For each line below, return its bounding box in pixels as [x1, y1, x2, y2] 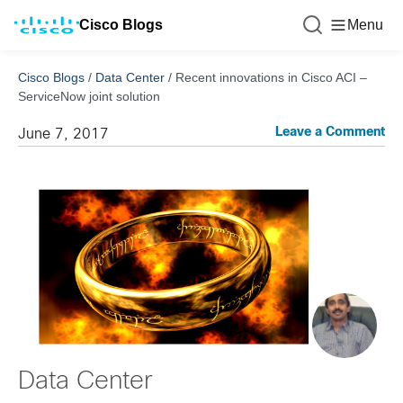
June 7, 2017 [18, 128, 109, 141]
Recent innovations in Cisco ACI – [175, 70, 367, 85]
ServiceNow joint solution [18, 89, 160, 103]
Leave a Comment [275, 127, 385, 139]
